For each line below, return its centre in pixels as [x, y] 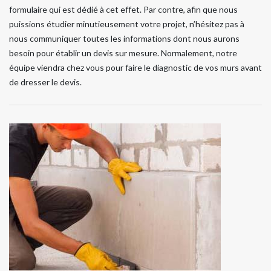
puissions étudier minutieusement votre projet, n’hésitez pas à [127, 24]
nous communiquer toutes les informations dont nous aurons [124, 39]
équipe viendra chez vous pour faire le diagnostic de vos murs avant [135, 68]
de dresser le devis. [45, 82]
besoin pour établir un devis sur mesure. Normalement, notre [123, 53]
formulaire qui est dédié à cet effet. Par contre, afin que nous [123, 10]
